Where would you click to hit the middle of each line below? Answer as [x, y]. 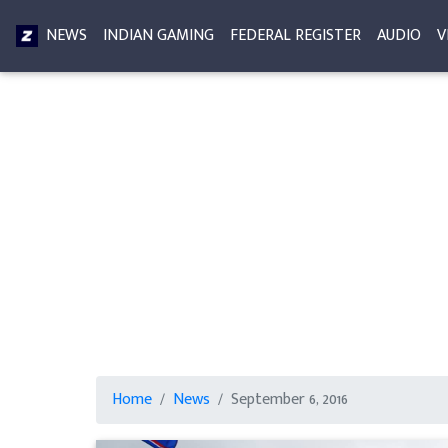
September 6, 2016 [289, 399]
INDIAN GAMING [158, 35]
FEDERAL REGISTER [295, 35]
